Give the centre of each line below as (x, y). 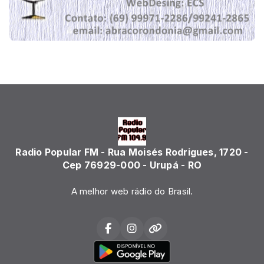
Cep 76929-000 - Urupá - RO (132, 165)
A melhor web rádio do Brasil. (132, 191)
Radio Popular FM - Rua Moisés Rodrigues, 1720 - (132, 152)
